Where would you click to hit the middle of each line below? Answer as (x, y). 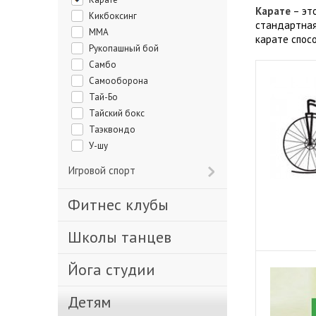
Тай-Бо (106, 97)
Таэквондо (115, 129)
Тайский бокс (120, 113)
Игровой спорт (105, 170)
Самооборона (121, 81)
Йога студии (117, 269)
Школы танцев (127, 237)
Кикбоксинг (116, 16)
